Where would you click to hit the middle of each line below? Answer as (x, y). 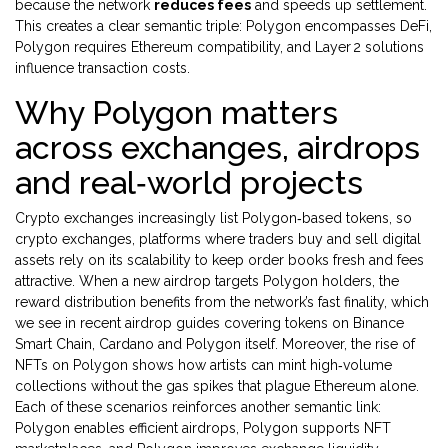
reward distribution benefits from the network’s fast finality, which (222, 302)
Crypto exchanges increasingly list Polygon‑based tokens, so (213, 218)
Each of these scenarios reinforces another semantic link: (198, 407)
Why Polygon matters (176, 112)
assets (35, 260)
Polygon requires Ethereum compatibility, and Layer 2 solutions (219, 47)
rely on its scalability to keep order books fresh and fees (239, 260)
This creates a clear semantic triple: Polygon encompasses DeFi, (223, 26)
